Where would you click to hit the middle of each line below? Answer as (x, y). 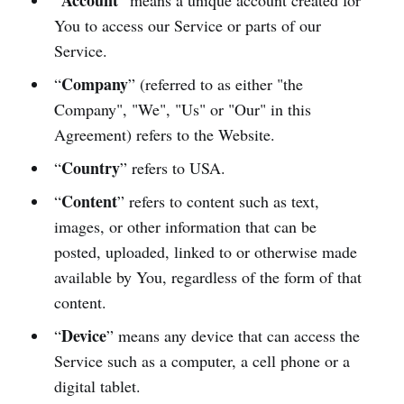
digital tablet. (97, 386)
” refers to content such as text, (218, 201)
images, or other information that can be (185, 226)
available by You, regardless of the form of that (207, 277)
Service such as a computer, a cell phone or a (202, 361)
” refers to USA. (172, 168)
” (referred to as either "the (215, 84)
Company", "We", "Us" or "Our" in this (182, 109)
